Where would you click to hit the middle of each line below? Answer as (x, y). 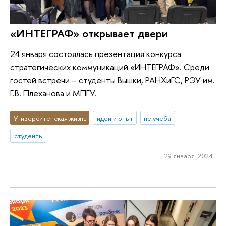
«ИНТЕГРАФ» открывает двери (89, 34)
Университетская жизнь (50, 118)
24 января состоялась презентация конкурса (96, 54)
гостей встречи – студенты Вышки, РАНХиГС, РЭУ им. (112, 80)
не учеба (158, 118)
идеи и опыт (115, 118)
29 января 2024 (188, 156)
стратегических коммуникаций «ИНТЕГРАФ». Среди (110, 67)
